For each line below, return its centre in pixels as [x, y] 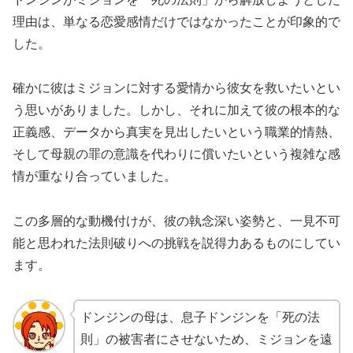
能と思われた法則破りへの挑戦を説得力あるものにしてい [176, 243]
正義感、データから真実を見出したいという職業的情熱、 [176, 132]
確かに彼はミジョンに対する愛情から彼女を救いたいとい [176, 88]
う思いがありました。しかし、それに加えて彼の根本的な [176, 110]
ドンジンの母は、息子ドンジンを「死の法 [200, 318]
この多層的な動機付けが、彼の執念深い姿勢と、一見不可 [176, 221]
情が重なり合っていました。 [95, 176]
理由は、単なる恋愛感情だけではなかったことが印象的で [176, 21]
